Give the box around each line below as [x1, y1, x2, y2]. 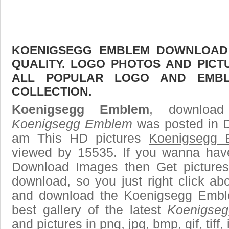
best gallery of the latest [12, 202, 168, 217]
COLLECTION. [12, 84, 91, 98]
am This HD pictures [12, 131, 149, 145]
